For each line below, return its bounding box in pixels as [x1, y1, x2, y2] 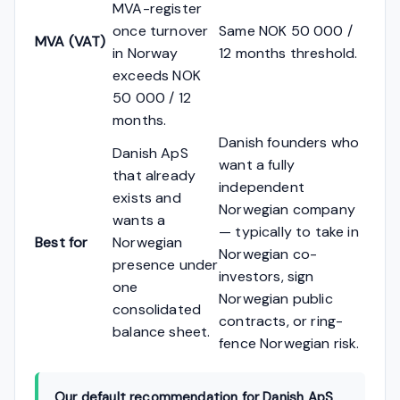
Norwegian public [219, 288, 333, 308]
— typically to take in [219, 221, 359, 241]
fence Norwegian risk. [219, 333, 360, 353]
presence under [112, 254, 219, 274]
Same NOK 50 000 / [219, 21, 353, 40]
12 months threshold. [219, 43, 358, 62]
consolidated [112, 299, 202, 319]
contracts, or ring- [219, 311, 344, 330]
